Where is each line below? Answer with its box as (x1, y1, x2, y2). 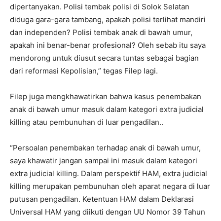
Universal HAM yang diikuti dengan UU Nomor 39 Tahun (10, 207, 205, 217)
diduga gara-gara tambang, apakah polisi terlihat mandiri (10, 14, 206, 24)
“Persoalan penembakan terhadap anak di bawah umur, (10, 143, 201, 152)
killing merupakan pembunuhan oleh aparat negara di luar (10, 181, 210, 191)
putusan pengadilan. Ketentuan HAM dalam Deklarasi (10, 194, 194, 204)
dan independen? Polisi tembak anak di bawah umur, (10, 27, 192, 37)
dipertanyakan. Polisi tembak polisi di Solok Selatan (10, 1, 189, 11)
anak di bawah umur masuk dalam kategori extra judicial (10, 104, 204, 114)
